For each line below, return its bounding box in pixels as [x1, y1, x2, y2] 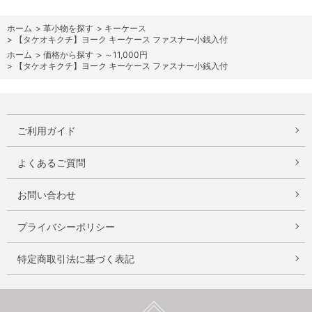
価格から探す [43, 49, 93, 60]
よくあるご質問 [17, 156, 86, 169]
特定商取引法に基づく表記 [17, 252, 134, 265]
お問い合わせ [17, 188, 76, 201]
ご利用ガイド [17, 124, 76, 136]
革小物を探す [43, 22, 93, 33]
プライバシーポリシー [17, 220, 115, 233]
